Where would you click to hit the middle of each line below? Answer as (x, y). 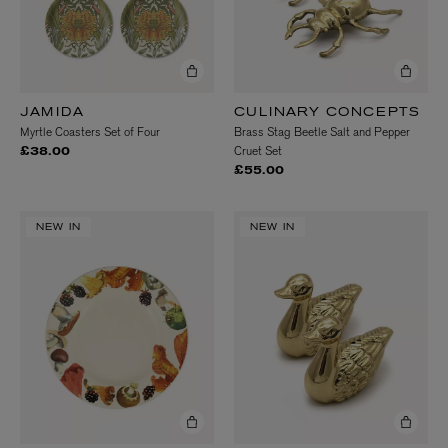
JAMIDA (52, 113)
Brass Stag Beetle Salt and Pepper (322, 132)
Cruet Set (258, 151)
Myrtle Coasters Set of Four (90, 132)
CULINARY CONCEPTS (327, 113)
